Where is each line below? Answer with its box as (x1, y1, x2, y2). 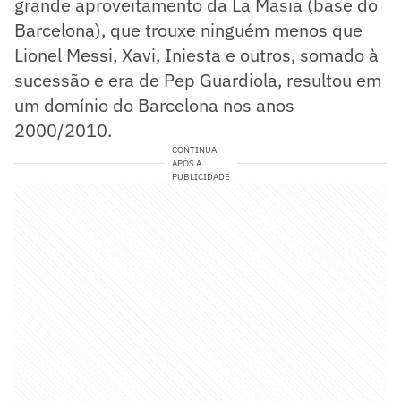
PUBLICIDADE (171, 170, 230, 183)
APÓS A (171, 157, 201, 169)
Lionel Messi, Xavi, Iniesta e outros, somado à (14, 42, 379, 67)
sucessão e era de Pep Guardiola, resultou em (14, 67, 381, 92)
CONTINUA (171, 143, 217, 156)
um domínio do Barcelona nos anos (14, 92, 294, 117)
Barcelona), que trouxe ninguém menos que (14, 17, 363, 42)
